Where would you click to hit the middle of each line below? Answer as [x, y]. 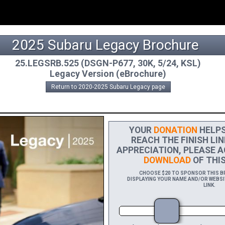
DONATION [172, 130]
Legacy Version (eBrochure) [108, 74]
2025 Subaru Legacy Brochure [105, 45]
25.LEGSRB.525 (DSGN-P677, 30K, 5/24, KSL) [108, 63]
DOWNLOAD [163, 160]
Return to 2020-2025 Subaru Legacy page [108, 87]
